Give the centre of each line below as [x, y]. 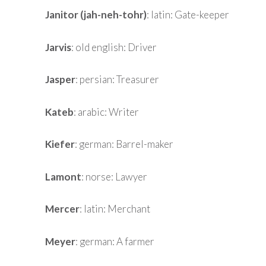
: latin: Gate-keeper [188, 15]
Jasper [60, 80]
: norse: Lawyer [114, 176]
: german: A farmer [115, 241]
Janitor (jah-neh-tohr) [96, 15]
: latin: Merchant [115, 209]
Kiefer [60, 144]
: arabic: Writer [106, 112]
